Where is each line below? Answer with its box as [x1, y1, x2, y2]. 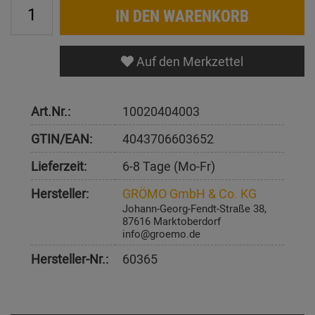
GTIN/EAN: [31, 130, 92, 148]
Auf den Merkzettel [134, 53, 243, 70]
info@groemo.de [122, 226, 200, 241]
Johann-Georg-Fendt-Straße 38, [122, 201, 266, 216]
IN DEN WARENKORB [115, 4, 249, 27]
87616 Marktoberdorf [122, 214, 221, 229]
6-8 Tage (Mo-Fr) [122, 157, 215, 175]
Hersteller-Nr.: [31, 250, 108, 268]
